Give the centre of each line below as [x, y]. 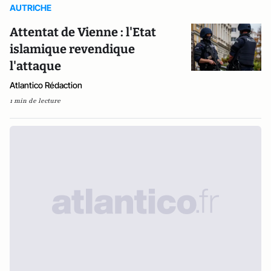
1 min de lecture [35, 101]
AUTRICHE [31, 8]
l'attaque [35, 66]
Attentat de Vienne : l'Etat [83, 32]
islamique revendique [72, 49]
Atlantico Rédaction [46, 85]
